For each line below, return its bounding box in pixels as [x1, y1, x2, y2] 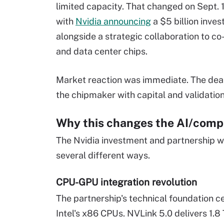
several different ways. [56, 150, 150, 161]
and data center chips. [56, 46, 147, 57]
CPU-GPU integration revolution [56, 176, 197, 188]
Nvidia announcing [75, 16, 151, 27]
